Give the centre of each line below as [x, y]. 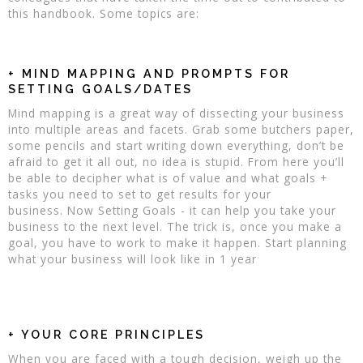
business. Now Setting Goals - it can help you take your [173, 211]
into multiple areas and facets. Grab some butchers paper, [181, 130]
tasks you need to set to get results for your [140, 194]
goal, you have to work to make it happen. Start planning [178, 243]
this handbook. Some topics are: [104, 14]
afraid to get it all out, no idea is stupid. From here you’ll [177, 162]
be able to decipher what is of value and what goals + [168, 178]
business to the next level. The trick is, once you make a [175, 227]
